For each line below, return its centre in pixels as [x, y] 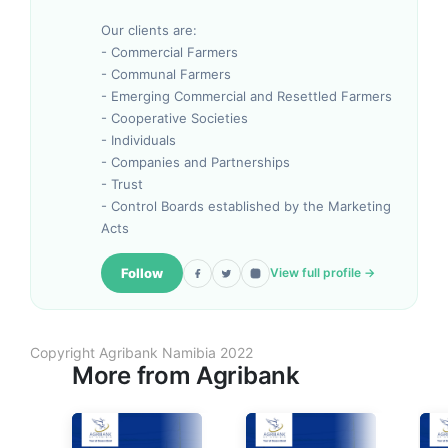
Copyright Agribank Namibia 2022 [141, 352]
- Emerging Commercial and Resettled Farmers [246, 96]
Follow [142, 272]
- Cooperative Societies [174, 118]
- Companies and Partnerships [195, 162]
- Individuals [138, 140]
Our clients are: [149, 30]
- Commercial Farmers [169, 52]
